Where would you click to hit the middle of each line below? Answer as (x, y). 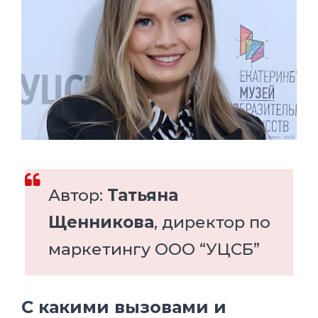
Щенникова (101, 223)
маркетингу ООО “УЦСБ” (154, 250)
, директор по (212, 223)
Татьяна (143, 196)
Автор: (78, 196)
